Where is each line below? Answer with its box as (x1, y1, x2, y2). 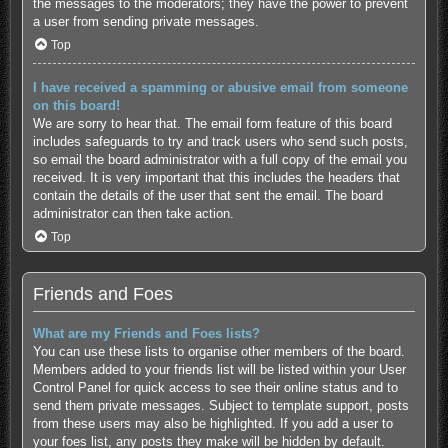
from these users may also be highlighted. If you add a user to (32, 415, 393, 431)
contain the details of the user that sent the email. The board (32, 187, 383, 203)
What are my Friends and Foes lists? (32, 325, 260, 341)
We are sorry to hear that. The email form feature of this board (32, 115, 392, 131)
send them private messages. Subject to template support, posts (32, 397, 409, 413)
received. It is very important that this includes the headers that (32, 169, 400, 185)
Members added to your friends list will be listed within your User (32, 361, 406, 377)
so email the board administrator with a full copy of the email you (32, 151, 407, 167)
